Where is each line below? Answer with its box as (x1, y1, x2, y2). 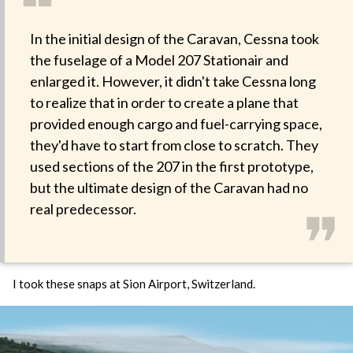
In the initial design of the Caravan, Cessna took (30, 29, 319, 47)
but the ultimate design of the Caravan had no (30, 178, 308, 196)
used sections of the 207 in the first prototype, (30, 157, 314, 175)
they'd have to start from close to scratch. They (30, 136, 318, 154)
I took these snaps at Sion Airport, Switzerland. (13, 277, 255, 292)
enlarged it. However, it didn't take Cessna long (30, 72, 316, 90)
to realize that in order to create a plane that (30, 93, 299, 111)
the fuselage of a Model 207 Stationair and (30, 50, 288, 69)
